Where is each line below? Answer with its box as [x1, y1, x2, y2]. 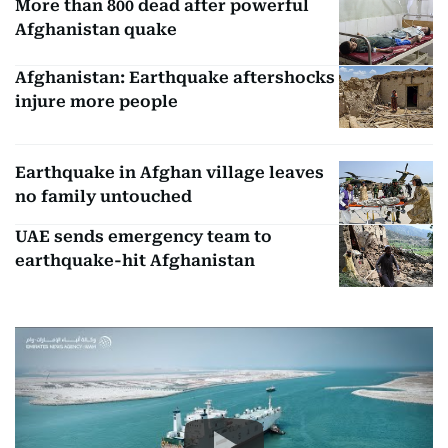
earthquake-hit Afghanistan [15, 250, 255, 270]
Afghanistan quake [15, 20, 177, 39]
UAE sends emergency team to [15, 226, 272, 246]
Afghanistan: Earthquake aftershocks [15, 67, 335, 87]
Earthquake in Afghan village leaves [15, 163, 324, 183]
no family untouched [15, 187, 192, 207]
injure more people [15, 91, 178, 111]
